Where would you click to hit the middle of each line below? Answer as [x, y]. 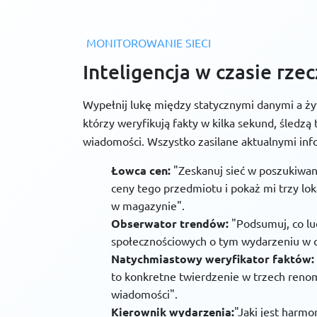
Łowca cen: [141, 171]
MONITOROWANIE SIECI [149, 43]
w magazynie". [148, 206]
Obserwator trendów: [170, 224]
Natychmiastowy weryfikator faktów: [213, 259]
